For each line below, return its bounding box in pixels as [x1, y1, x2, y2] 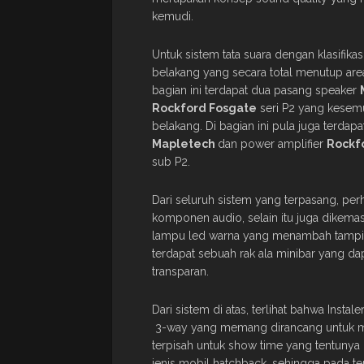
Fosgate [209, 101, 257, 115]
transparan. [152, 264, 209, 278]
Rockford [152, 101, 209, 115]
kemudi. [152, 9, 193, 23]
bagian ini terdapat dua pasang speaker [152, 83, 360, 97]
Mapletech [152, 136, 218, 150]
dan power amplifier [218, 136, 327, 150]
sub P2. [152, 154, 190, 168]
